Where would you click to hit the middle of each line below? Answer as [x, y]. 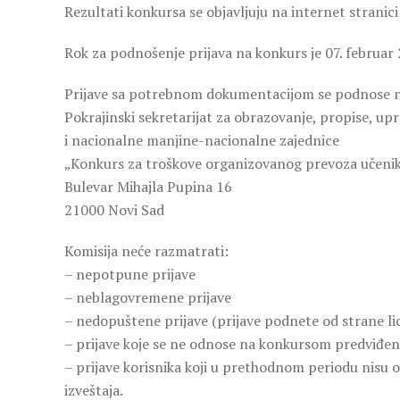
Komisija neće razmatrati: [146, 251]
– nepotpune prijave [130, 274]
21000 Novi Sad [114, 210]
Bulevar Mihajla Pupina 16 [148, 187]
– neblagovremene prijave [148, 297]
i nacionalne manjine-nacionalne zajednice [202, 140]
